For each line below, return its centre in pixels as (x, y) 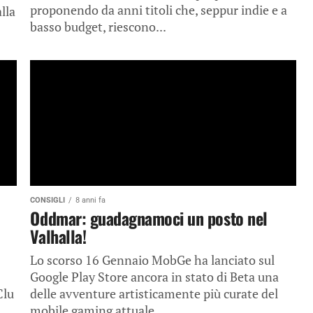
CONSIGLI (48, 200)
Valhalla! (58, 236)
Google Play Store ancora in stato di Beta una (155, 277)
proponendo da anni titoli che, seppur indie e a (159, 10)
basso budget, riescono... (99, 27)
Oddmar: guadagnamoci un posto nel (149, 218)
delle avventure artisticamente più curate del (154, 294)
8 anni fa (91, 200)
